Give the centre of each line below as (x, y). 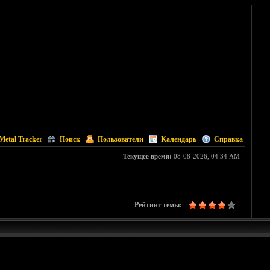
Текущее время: (147, 156)
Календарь (178, 139)
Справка (228, 139)
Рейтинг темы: (158, 205)
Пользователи (120, 139)
